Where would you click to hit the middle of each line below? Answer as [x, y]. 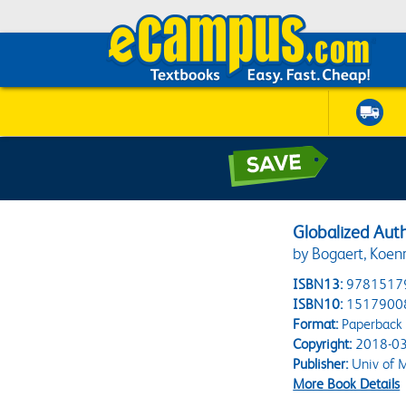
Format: [316, 324]
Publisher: [321, 364]
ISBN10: [318, 304]
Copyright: [323, 344]
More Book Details [347, 384]
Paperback [371, 324]
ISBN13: [318, 284]
